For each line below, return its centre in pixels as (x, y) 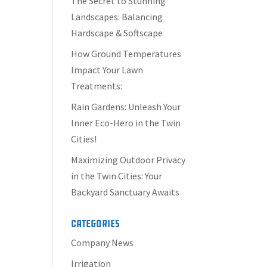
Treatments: (97, 86)
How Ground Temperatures (126, 54)
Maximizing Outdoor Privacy (128, 160)
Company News (103, 243)
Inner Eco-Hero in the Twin (126, 123)
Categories (96, 223)
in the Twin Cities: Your (117, 176)
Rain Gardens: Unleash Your (126, 107)
